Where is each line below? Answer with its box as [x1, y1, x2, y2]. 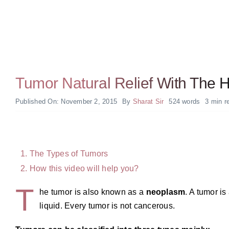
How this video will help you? [29, 164, 139, 173]
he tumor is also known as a [39, 187, 146, 196]
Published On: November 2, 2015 [15, 98, 118, 106]
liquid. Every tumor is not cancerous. [39, 201, 175, 210]
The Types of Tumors [29, 149, 108, 158]
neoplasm [146, 187, 186, 196]
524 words [169, 98, 200, 106]
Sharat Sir [132, 98, 164, 106]
